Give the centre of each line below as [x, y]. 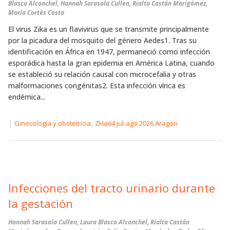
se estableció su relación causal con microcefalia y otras [102, 74]
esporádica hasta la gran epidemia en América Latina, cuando [111, 63]
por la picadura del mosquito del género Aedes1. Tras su [102, 40]
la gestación [41, 203]
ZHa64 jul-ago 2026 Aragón [136, 123]
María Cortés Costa [36, 13]
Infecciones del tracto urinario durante [112, 188]
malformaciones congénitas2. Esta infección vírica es [97, 85]
